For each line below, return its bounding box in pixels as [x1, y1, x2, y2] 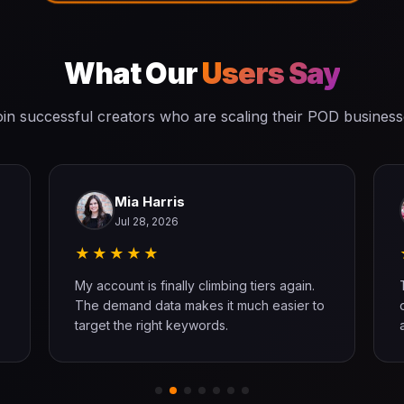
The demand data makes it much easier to [75, 298, 325, 313]
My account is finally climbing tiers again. [75, 278, 315, 293]
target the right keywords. [75, 317, 228, 333]
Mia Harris [115, 193, 185, 210]
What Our [64, 56, 202, 91]
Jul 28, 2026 [115, 215, 179, 228]
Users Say [202, 56, 340, 91]
